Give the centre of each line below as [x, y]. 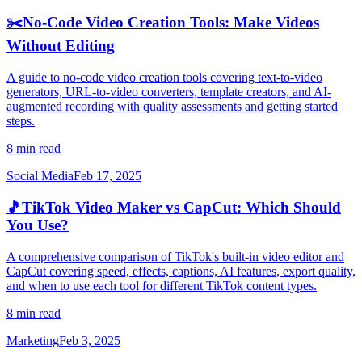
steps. [21, 121]
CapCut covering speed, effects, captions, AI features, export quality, [181, 271]
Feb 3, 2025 [90, 340]
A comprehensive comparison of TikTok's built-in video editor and [175, 256]
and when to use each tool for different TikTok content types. [162, 285]
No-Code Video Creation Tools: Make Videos [171, 23]
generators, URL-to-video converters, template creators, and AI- [169, 92]
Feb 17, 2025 [107, 176]
